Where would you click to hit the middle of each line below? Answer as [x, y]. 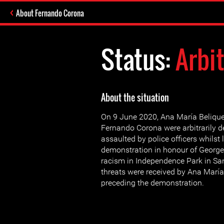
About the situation [135, 97]
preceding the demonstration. [152, 183]
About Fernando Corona [50, 13]
